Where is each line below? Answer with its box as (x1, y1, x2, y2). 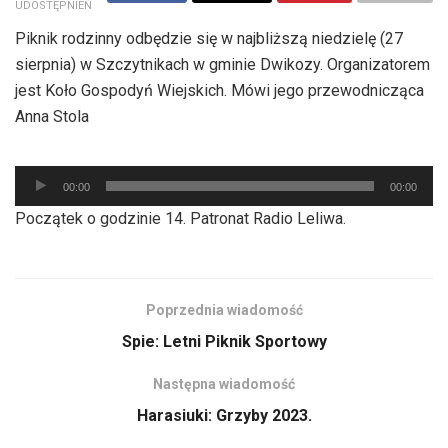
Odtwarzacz (14, 167, 98, 187)
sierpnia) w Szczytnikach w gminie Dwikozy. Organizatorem (15, 54, 430, 74)
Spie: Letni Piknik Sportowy (121, 331, 327, 351)
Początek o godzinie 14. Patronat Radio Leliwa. (15, 208, 346, 228)
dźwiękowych (14, 219, 108, 239)
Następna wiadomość (153, 375, 295, 392)
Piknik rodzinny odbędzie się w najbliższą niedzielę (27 (15, 28, 403, 48)
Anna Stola (15, 106, 89, 126)
